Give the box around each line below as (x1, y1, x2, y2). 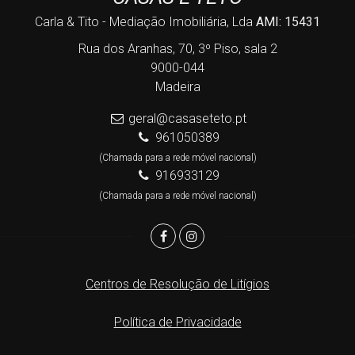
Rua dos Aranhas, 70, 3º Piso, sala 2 (78, 41, 277, 56)
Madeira (155, 79, 200, 94)
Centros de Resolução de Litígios (86, 277, 269, 292)
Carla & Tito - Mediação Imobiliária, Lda (35, 14, 256, 29)
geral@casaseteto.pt (128, 111, 246, 126)
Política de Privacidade (113, 315, 242, 330)
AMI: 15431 (256, 14, 320, 29)
